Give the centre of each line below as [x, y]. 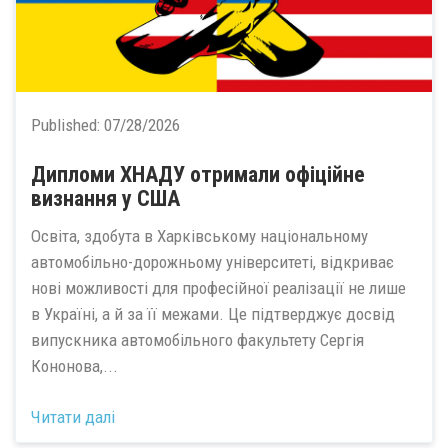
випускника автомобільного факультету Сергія [197, 340]
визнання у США [105, 198]
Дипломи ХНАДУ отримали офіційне [198, 174]
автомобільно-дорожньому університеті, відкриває [212, 262]
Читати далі [73, 416]
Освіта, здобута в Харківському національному [199, 236]
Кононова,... [74, 366]
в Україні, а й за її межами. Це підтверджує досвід [213, 314]
